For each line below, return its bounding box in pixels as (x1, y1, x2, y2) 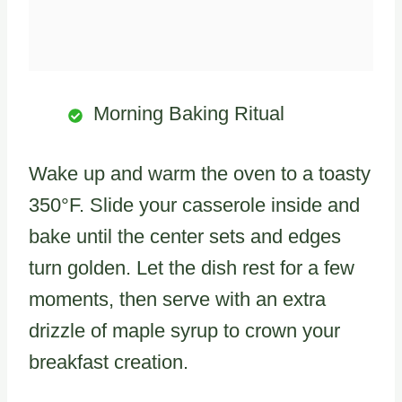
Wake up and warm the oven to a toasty (29, 162, 371, 186)
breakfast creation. (29, 351, 188, 374)
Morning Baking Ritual (93, 102, 284, 126)
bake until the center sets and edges (29, 225, 341, 249)
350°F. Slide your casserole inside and (29, 194, 360, 217)
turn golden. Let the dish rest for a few (29, 257, 354, 280)
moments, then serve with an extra (29, 288, 326, 311)
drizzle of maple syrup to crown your (29, 319, 340, 343)
